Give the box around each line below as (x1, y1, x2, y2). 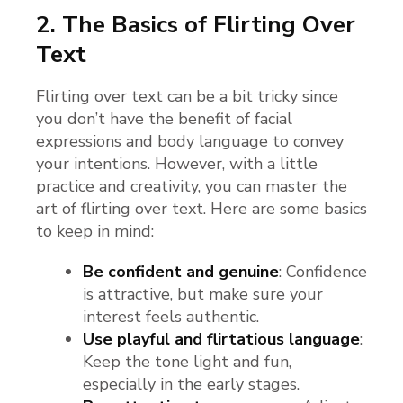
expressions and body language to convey (36, 130, 344, 152)
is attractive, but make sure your (83, 282, 323, 305)
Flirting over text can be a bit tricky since (36, 85, 338, 107)
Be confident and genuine (83, 260, 279, 282)
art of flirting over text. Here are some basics (36, 197, 367, 219)
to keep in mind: (36, 219, 154, 242)
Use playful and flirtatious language (83, 327, 360, 350)
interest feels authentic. (83, 305, 259, 327)
